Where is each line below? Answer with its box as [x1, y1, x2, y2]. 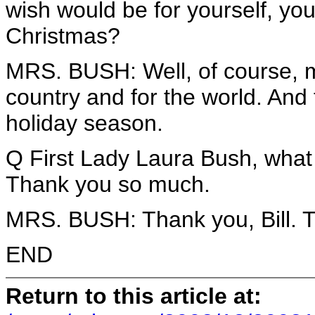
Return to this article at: [6, 283, 262, 309]
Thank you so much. [6, 172, 210, 197]
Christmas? [6, 23, 120, 49]
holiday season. [6, 110, 163, 136]
